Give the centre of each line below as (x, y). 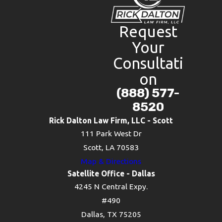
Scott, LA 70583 (111, 147)
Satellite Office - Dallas (111, 174)
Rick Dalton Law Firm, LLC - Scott (111, 121)
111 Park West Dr (111, 134)
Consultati (148, 63)
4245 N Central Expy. (111, 187)
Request (148, 32)
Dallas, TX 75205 (111, 214)
